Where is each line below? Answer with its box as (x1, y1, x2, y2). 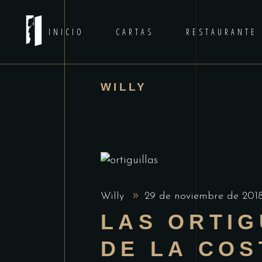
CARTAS (116, 26, 154, 37)
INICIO (49, 26, 85, 37)
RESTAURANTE (185, 26, 257, 37)
